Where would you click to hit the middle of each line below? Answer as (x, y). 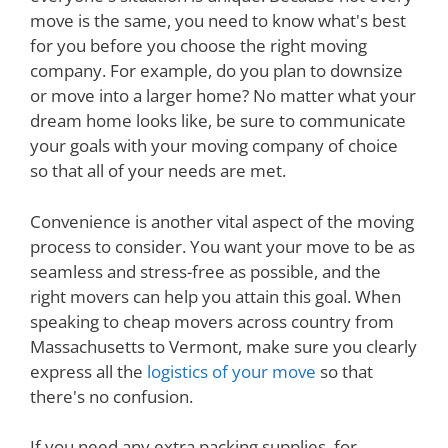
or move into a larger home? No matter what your (223, 96)
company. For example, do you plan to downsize (216, 71)
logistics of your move (231, 371)
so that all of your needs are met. (158, 171)
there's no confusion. (111, 396)
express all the (88, 371)
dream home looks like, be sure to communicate (218, 121)
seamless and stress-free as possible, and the (205, 271)
